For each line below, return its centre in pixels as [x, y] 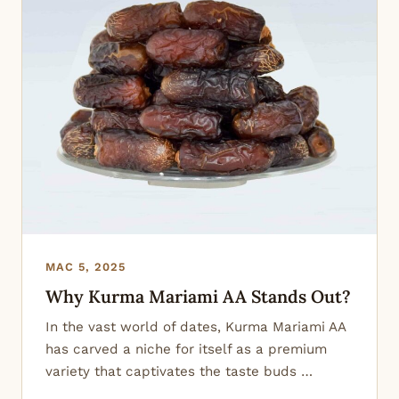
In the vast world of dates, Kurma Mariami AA [195, 326]
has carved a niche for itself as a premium [186, 349]
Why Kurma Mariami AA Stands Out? [198, 296]
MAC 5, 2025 [86, 266]
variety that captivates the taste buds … [179, 371]
